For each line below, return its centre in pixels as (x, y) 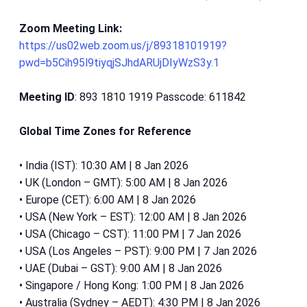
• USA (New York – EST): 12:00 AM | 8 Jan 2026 (133, 217)
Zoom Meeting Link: (71, 29)
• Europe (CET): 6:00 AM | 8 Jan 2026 (108, 200)
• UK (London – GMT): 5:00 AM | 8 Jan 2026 (123, 183)
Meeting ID (47, 97)
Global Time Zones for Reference (105, 132)
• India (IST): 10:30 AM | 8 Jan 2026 (104, 166)
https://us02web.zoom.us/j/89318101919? (123, 46)
